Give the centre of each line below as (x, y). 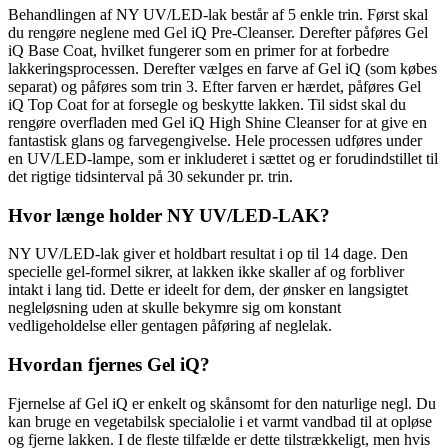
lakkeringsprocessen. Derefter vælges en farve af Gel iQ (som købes (222, 68)
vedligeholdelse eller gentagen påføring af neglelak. (170, 326)
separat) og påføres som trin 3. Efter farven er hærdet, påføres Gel (214, 86)
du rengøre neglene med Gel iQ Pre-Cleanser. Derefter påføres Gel (218, 32)
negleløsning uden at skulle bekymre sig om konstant (174, 308)
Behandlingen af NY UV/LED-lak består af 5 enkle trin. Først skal (218, 14)
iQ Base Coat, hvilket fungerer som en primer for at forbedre (198, 50)
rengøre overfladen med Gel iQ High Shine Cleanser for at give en (217, 122)
